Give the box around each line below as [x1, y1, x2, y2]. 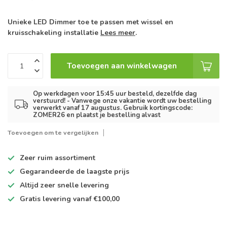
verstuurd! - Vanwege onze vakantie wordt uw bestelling [33, 96, 211, 106]
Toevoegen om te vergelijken [8, 128, 98, 137]
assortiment [53, 153, 95, 163]
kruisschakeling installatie [8, 28, 100, 38]
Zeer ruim [20, 153, 53, 163]
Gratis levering [20, 194, 71, 204]
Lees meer [100, 28, 135, 38]
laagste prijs [87, 167, 129, 177]
